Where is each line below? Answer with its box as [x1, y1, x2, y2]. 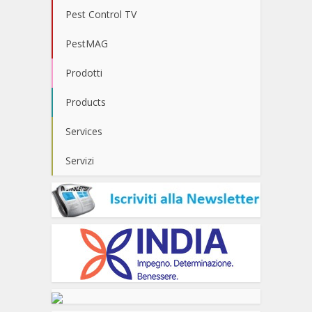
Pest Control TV [65, 8, 136, 22]
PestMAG [65, 37, 108, 51]
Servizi [65, 154, 94, 168]
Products [65, 95, 106, 109]
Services [65, 125, 102, 139]
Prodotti [65, 66, 102, 80]
